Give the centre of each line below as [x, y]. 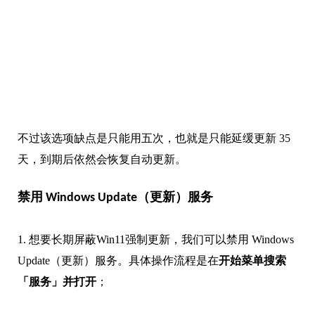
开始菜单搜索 [252, 260]
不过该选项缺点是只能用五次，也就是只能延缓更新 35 [154, 138]
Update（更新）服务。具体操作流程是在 [118, 260]
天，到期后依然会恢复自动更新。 [102, 159]
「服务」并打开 [57, 281]
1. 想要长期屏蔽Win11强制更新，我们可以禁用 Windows [156, 239]
